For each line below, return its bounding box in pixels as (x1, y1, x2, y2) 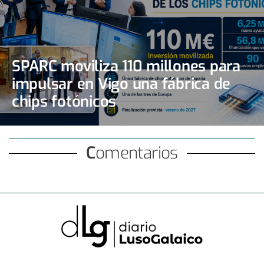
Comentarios (95, 142, 178, 164)
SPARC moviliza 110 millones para (12, 56, 240, 76)
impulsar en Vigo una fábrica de (12, 74, 231, 94)
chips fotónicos (12, 91, 117, 111)
